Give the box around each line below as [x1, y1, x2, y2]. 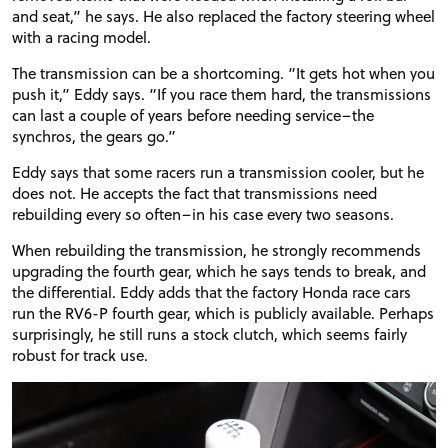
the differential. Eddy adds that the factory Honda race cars [12, 281, 411, 304]
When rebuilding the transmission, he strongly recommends [12, 239, 421, 262]
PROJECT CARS [121, 262, 347, 311]
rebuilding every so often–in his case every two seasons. [12, 203, 394, 226]
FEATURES [156, 332, 312, 382]
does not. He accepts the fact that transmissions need [12, 182, 377, 205]
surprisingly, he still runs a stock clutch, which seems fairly [12, 323, 407, 346]
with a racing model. [12, 26, 151, 49]
